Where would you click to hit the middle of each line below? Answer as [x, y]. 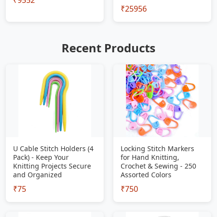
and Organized [38, 175]
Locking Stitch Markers [157, 148]
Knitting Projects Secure [52, 166]
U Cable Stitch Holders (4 [53, 148]
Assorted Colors [146, 175]
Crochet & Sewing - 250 [158, 166]
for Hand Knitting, [150, 157]
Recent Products [108, 48]
